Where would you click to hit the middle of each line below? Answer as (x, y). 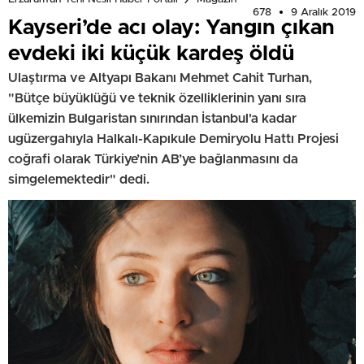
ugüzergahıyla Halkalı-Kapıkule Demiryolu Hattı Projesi (173, 139)
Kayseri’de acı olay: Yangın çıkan (171, 27)
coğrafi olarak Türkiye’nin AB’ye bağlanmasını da (153, 159)
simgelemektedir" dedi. (79, 179)
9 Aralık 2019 (323, 12)
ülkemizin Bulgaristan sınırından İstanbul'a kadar (152, 118)
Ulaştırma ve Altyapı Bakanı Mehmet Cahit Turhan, (160, 78)
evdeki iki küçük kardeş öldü (151, 53)
